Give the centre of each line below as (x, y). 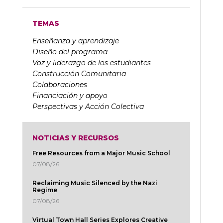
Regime (45, 190)
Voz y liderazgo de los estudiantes (92, 62)
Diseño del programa (70, 52)
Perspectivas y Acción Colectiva (88, 106)
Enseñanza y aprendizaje (76, 41)
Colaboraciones (60, 84)
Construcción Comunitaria (79, 73)
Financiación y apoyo (70, 95)
